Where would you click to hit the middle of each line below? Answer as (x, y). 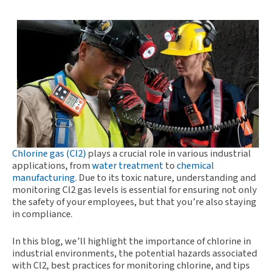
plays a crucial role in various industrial (169, 153)
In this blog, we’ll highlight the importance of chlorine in (132, 241)
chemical (195, 165)
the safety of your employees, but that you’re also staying (134, 202)
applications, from (52, 165)
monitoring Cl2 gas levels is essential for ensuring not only (135, 190)
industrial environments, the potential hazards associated (135, 253)
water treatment (128, 165)
